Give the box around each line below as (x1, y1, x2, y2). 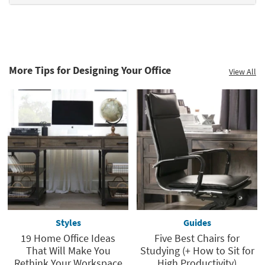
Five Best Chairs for (154, 231, 240, 245)
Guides (183, 216, 211, 228)
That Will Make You (25, 244, 111, 257)
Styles (55, 216, 81, 228)
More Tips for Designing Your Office (9, 63, 171, 77)
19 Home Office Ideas (21, 231, 115, 245)
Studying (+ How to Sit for (140, 244, 254, 257)
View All (229, 66, 256, 77)
